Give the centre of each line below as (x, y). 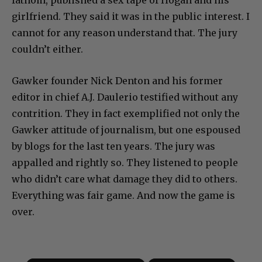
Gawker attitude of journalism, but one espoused (126, 130)
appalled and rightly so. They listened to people (125, 162)
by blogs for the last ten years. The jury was (113, 146)
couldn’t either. (47, 49)
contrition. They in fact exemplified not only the (126, 113)
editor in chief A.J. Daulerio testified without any (125, 97)
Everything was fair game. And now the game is (123, 195)
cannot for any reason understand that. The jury (125, 32)
